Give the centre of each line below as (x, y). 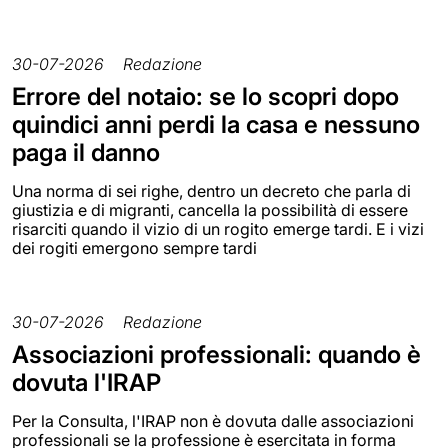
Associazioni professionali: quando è (216, 354)
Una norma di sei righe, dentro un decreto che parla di (211, 190)
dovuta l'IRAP (86, 382)
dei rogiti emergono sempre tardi (134, 247)
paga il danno (86, 152)
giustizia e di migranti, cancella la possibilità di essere (210, 209)
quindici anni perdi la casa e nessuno (216, 124)
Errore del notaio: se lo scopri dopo (205, 96)
